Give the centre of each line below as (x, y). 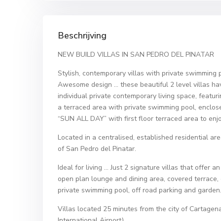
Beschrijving (82, 36)
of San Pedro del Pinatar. (97, 149)
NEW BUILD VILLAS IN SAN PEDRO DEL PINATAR (136, 55)
